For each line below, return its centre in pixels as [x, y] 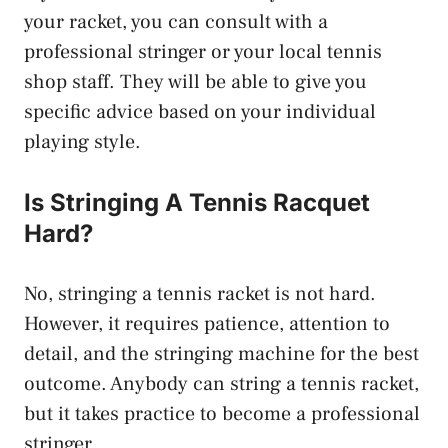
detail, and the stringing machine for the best [221, 353]
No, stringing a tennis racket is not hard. [200, 293]
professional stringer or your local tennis [203, 51]
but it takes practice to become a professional [222, 413]
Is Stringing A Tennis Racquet [197, 202]
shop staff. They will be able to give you [195, 81]
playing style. [82, 141]
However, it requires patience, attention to [207, 323]
